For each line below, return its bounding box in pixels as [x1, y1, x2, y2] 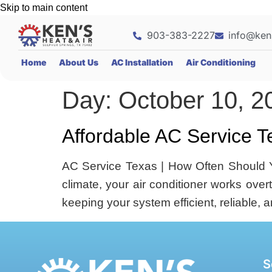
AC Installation [111, 57, 173, 68]
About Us [59, 57, 98, 68]
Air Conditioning [186, 57, 256, 68]
